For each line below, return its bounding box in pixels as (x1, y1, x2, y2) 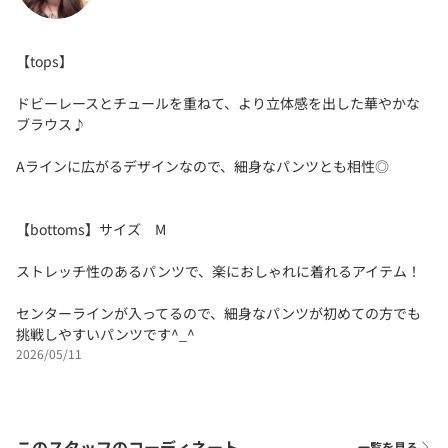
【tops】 (16, 50, 73, 71)
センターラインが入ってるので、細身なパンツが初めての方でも (16, 302, 421, 323)
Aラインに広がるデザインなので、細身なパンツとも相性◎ (16, 155, 389, 176)
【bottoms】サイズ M (16, 218, 166, 239)
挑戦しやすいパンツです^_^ (16, 323, 195, 344)
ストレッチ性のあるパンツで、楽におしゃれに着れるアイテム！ (16, 260, 421, 281)
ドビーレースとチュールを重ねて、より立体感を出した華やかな (16, 92, 420, 113)
